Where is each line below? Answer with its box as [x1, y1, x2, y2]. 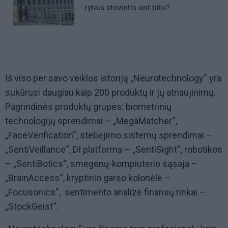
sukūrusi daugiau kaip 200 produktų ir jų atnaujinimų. [5, 87, 216, 98]
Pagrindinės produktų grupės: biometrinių [5, 101, 172, 112]
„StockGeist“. [5, 201, 59, 212]
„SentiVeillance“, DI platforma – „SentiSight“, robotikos [5, 144, 222, 155]
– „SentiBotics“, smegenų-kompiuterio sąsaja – [5, 158, 197, 169]
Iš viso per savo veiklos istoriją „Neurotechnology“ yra [5, 73, 221, 84]
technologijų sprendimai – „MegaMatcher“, [5, 116, 177, 127]
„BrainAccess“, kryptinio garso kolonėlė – [5, 173, 170, 184]
